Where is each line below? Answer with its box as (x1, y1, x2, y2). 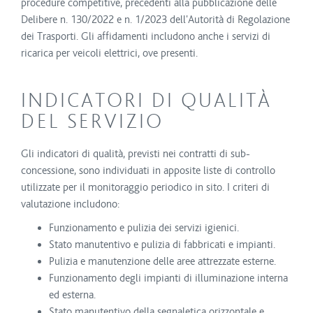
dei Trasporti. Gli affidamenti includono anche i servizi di (21, 30, 270, 43)
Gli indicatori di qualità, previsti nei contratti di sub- (21, 147, 250, 160)
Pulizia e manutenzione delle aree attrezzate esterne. (49, 255, 276, 268)
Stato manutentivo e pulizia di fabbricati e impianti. (49, 238, 275, 251)
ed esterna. (49, 289, 96, 301)
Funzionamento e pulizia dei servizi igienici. (49, 221, 239, 234)
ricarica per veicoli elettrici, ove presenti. (21, 47, 198, 59)
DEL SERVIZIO (21, 108, 163, 133)
